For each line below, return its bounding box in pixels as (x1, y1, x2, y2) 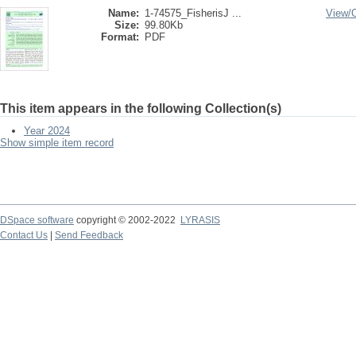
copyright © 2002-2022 (74, 215, 180, 226)
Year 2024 (24, 125, 70, 137)
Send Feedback (55, 230, 123, 241)
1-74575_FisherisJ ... (145, 7, 242, 19)
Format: (101, 31, 139, 43)
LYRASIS (180, 215, 220, 226)
